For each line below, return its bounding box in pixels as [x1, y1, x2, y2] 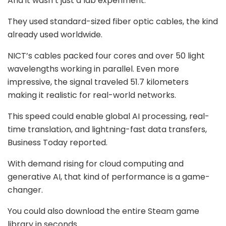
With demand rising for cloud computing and [8, 157, 184, 169]
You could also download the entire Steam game [8, 205, 199, 217]
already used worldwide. [8, 28, 102, 40]
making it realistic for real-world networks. [8, 89, 176, 101]
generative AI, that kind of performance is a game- [8, 171, 210, 183]
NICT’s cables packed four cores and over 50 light [8, 49, 205, 62]
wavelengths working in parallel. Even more [8, 63, 179, 75]
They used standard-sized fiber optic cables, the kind [8, 15, 218, 27]
